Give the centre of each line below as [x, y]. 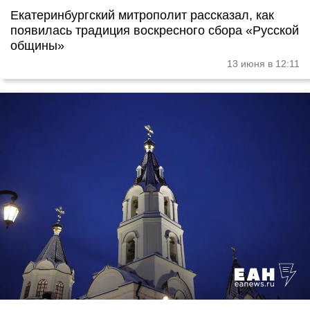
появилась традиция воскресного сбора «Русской [155, 31]
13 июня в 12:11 [263, 64]
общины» [37, 46]
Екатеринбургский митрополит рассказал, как [142, 16]
